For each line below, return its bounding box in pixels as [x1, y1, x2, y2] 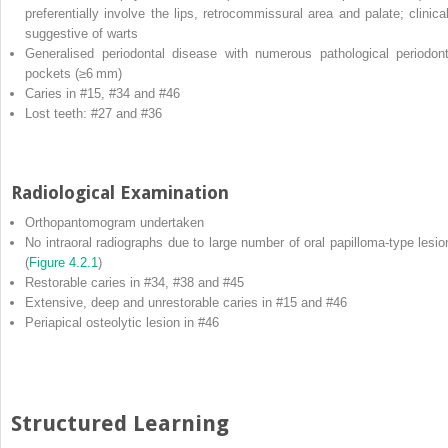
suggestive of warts [25, 25, 138, 41]
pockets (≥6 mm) [25, 65, 122, 81]
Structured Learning [11, 410, 229, 436]
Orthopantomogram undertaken [25, 214, 204, 230]
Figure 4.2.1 [29, 254, 98, 270]
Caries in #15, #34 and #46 [25, 85, 180, 101]
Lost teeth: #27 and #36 [25, 105, 162, 121]
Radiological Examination [11, 181, 229, 203]
